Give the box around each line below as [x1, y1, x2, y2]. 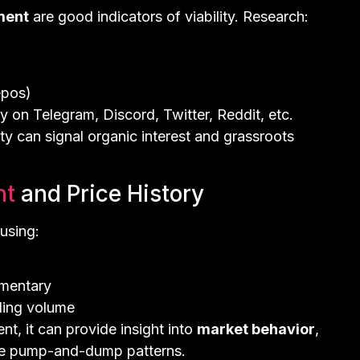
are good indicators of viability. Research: [29, 7, 309, 25]
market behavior [197, 321, 315, 338]
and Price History [21, 179, 204, 207]
